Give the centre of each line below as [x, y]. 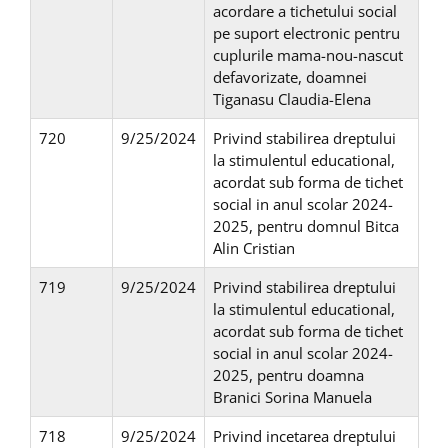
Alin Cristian [254, 248]
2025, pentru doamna [288, 375]
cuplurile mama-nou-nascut [308, 55]
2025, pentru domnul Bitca [306, 226]
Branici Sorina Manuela [292, 397]
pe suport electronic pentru [306, 33]
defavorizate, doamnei [290, 77]
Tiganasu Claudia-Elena [292, 99]
